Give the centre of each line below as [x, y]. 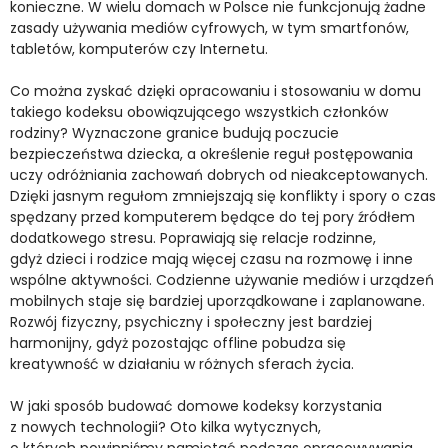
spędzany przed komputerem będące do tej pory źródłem [212, 216]
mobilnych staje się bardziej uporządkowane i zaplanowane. [217, 300]
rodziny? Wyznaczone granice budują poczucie [174, 132]
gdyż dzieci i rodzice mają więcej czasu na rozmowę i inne [211, 258]
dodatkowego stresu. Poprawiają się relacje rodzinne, [193, 237]
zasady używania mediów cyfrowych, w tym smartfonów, [209, 27]
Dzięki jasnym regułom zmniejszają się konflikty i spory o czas [223, 195]
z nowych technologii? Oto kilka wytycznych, [165, 426]
